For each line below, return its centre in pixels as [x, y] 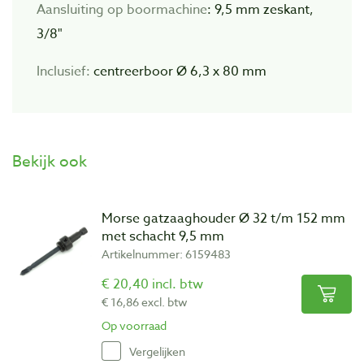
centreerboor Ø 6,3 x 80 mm [180, 72]
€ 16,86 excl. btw [145, 302]
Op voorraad [134, 326]
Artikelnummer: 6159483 [166, 254]
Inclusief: [65, 72]
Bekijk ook [50, 161]
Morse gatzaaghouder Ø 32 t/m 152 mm [223, 219]
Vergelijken [157, 351]
